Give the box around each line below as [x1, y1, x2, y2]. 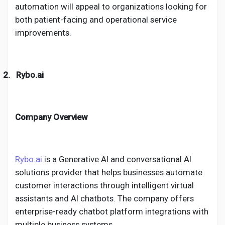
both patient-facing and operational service [15, 15, 177, 25]
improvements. [15, 28, 71, 38]
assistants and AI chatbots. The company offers [15, 193, 194, 203]
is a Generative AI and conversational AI [42, 154, 191, 164]
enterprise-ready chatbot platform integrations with [15, 206, 208, 216]
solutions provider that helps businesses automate [15, 167, 202, 177]
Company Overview [15, 112, 87, 122]
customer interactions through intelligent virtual [15, 180, 194, 190]
